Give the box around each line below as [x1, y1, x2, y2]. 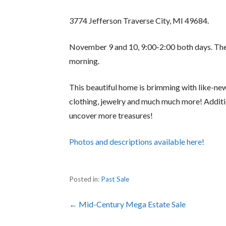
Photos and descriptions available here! [69, 137, 205, 147]
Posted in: [69, 175, 101, 184]
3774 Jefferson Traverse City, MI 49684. [69, 16, 209, 26]
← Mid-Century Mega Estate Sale [69, 199, 186, 209]
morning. [69, 56, 100, 66]
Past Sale [101, 175, 130, 184]
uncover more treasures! [69, 110, 153, 121]
